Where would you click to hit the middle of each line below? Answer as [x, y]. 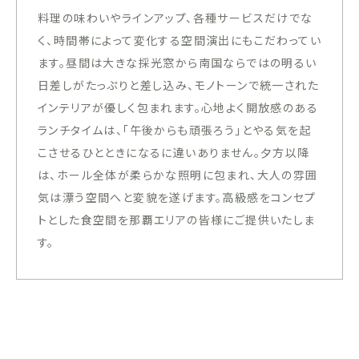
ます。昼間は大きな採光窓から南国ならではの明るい [177, 63]
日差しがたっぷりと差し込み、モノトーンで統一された [178, 85]
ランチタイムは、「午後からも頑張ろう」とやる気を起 [175, 130]
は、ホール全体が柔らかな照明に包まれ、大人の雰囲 [178, 175]
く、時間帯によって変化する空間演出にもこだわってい [179, 40]
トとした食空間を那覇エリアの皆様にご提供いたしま [177, 220]
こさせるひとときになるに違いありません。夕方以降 [174, 153]
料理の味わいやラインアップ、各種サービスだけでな [175, 18]
